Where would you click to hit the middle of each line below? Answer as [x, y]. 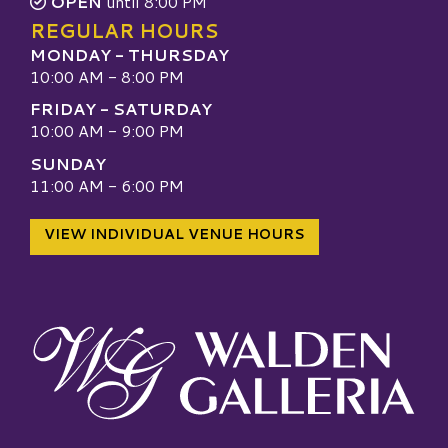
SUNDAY [68, 163]
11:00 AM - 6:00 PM [107, 185]
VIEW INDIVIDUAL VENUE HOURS [174, 234]
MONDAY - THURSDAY [129, 54]
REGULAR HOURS [124, 30]
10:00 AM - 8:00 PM [107, 76]
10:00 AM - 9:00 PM [107, 131]
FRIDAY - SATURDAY [121, 109]
